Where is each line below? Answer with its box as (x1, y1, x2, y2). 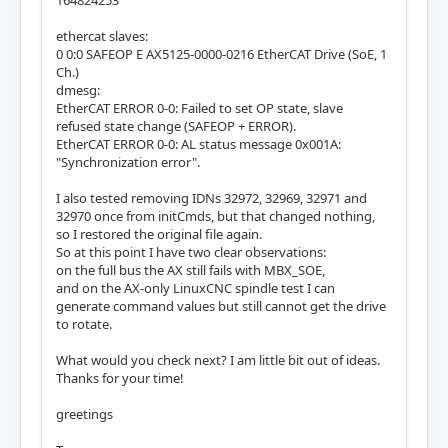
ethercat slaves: (56, 26, 148, 45)
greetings (56, 404, 116, 423)
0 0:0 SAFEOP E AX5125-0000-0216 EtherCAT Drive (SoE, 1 (56, 44, 387, 63)
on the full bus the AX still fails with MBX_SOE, (56, 260, 325, 279)
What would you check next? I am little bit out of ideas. (56, 350, 380, 369)
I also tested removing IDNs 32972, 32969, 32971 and (56, 188, 367, 207)
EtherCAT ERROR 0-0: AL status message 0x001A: (56, 134, 341, 153)
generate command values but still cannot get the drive (56, 296, 386, 315)
